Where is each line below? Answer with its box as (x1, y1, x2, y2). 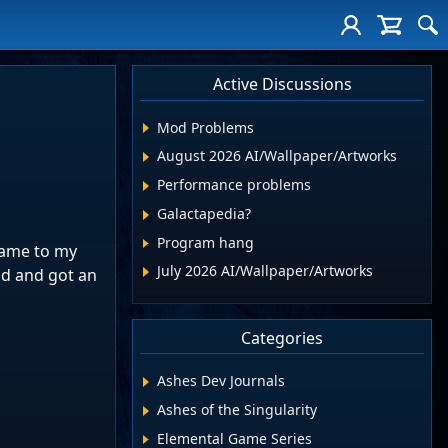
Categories (241, 326, 323, 349)
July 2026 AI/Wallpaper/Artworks (157, 261, 374, 281)
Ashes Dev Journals (157, 371, 286, 391)
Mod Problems (157, 117, 255, 137)
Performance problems (157, 175, 312, 195)
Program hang (157, 232, 255, 252)
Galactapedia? (157, 203, 252, 223)
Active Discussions (212, 73, 352, 96)
